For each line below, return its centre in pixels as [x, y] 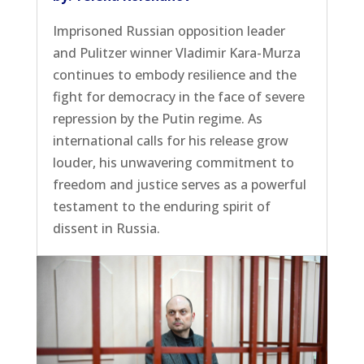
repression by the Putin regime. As [157, 118]
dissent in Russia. [106, 228]
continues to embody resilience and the [174, 74]
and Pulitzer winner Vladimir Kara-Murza [176, 52]
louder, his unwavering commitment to [173, 162]
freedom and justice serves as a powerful [179, 184]
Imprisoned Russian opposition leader [169, 30]
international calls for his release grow [170, 140]
